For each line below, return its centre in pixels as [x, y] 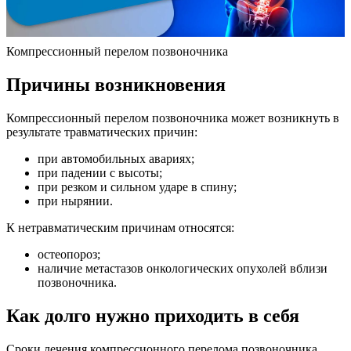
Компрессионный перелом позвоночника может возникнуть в [173, 118]
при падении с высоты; [100, 172]
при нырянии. [75, 201]
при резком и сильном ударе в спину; [137, 186]
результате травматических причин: [102, 132]
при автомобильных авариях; [116, 158]
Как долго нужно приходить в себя [153, 315]
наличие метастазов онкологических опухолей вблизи [183, 268]
